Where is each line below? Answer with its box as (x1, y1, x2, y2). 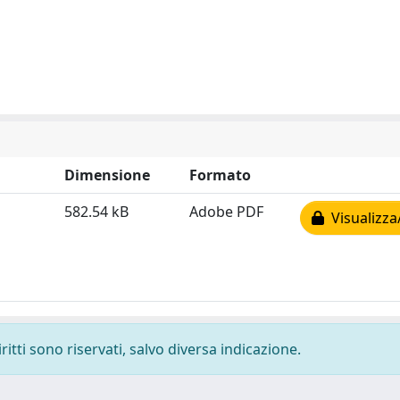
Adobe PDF (189, 202, 263, 221)
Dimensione (64, 165, 150, 185)
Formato (189, 165, 251, 185)
